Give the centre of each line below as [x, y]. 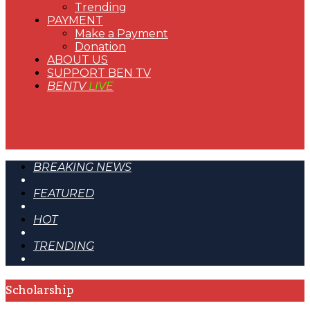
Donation [100, 47]
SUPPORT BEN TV [99, 73]
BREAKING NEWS [82, 167]
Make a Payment [121, 34]
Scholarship [39, 291]
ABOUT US [77, 60]
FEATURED [64, 193]
